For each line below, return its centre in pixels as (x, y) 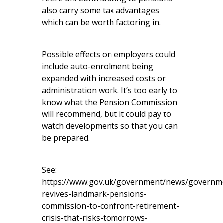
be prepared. (66, 138)
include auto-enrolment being (98, 66)
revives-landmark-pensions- (94, 193)
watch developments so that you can (110, 126)
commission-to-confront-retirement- (111, 205)
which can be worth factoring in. (101, 22)
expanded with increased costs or (104, 78)
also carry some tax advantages (101, 10)
